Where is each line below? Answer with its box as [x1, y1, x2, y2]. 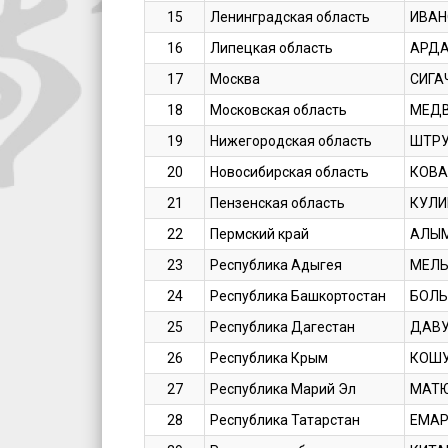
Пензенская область [210, 195, 346, 212]
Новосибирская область [210, 164, 370, 181]
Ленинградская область [210, 9, 371, 26]
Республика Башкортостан [210, 288, 387, 305]
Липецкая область [210, 40, 334, 57]
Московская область [210, 102, 348, 119]
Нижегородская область [210, 133, 373, 150]
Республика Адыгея [210, 257, 343, 274]
